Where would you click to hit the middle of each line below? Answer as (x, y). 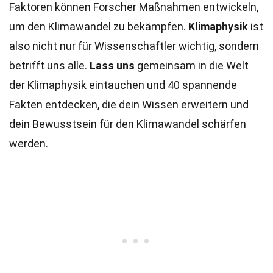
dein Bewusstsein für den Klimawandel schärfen (128, 124)
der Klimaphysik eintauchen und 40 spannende (123, 85)
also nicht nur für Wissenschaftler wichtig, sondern (134, 46)
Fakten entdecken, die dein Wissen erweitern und (129, 105)
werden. (29, 144)
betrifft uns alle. (49, 66)
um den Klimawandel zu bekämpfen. (99, 27)
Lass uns (112, 66)
